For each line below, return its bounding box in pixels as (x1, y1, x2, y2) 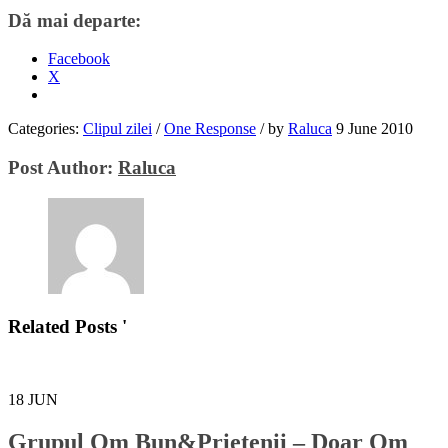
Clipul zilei (83, 120, 152, 138)
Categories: (8, 120, 83, 138)
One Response (164, 120, 256, 138)
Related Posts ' (8, 316, 127, 338)
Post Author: (8, 156, 118, 178)
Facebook (48, 50, 110, 68)
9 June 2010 (336, 120, 413, 138)
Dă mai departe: (8, 9, 141, 31)
